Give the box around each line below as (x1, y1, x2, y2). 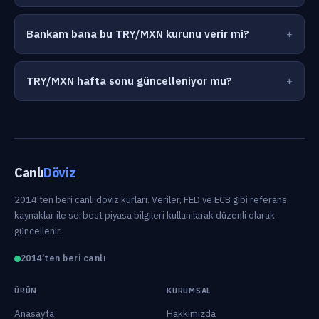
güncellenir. (14, 225, 62, 237)
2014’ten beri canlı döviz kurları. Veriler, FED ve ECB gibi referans (14, 194, 287, 206)
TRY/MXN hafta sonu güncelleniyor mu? (26, 74, 232, 88)
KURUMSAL (167, 286, 212, 296)
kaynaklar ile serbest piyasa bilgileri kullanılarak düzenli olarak (14, 209, 275, 221)
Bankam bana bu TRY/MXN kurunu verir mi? (26, 27, 249, 41)
